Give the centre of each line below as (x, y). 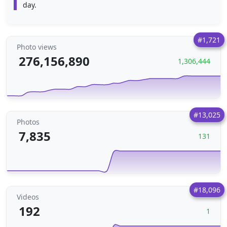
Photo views (37, 47)
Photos (28, 122)
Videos (28, 197)
